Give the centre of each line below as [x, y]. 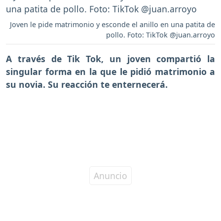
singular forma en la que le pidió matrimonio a [110, 71]
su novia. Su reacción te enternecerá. [87, 84]
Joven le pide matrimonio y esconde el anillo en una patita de [112, 24]
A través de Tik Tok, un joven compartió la [110, 58]
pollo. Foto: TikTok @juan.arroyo [161, 35]
